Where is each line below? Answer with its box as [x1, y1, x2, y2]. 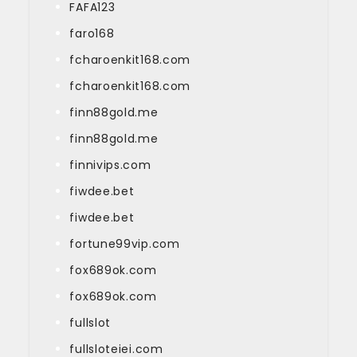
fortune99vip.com [69, 235, 180, 252]
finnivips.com [69, 156, 151, 173]
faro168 [69, 25, 115, 41]
